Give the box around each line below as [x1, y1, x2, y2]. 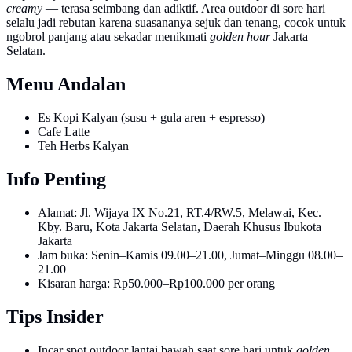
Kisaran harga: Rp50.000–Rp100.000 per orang [38, 276, 275, 290]
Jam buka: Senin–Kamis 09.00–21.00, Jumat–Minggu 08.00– [38, 247, 343, 262]
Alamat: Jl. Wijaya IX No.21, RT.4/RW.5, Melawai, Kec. [38, 205, 321, 219]
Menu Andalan [6, 74, 126, 95]
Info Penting [6, 169, 106, 189]
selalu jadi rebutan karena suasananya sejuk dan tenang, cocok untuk [6, 16, 346, 30]
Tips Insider [6, 306, 104, 327]
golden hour [210, 30, 270, 44]
